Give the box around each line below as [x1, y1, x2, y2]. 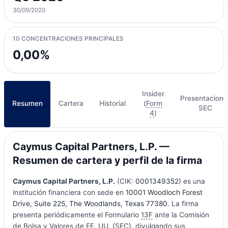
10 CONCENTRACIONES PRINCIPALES [12, 35, 124, 43]
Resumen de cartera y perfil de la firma [12, 154, 202, 167]
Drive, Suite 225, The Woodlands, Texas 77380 [12, 199, 167, 208]
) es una [178, 177, 205, 185]
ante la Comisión [152, 210, 209, 219]
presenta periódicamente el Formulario [12, 210, 141, 219]
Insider [141, 89, 164, 98]
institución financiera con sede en [12, 188, 126, 196]
